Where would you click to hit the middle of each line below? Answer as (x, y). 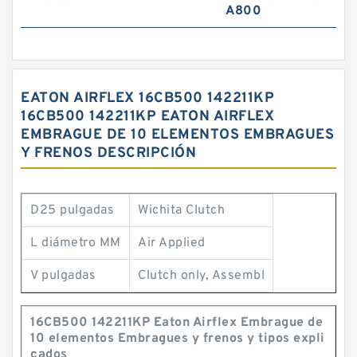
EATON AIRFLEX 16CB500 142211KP (147, 98)
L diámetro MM (76, 243)
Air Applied (172, 243)
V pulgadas (63, 276)
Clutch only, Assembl (201, 276)
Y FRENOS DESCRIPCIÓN (108, 153)
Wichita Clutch (181, 210)
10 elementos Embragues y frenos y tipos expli (178, 339)
